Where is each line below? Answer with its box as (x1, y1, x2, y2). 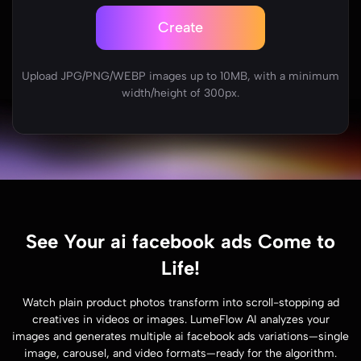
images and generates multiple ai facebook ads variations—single (12, 329, 349, 343)
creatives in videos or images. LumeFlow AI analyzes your (31, 312, 330, 326)
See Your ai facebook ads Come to (26, 229, 335, 253)
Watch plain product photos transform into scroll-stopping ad (22, 295, 339, 309)
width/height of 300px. (122, 85, 239, 100)
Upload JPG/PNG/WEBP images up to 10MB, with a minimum (22, 68, 339, 83)
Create (158, 19, 203, 37)
